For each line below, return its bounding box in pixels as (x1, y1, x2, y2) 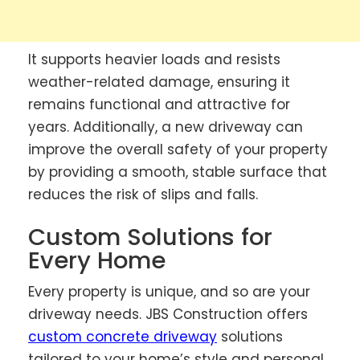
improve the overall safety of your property (28, 139, 328, 159)
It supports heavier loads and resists (28, 49, 280, 69)
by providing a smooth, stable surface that (28, 162, 327, 182)
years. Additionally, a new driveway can (28, 117, 303, 137)
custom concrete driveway (28, 327, 217, 347)
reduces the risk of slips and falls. (28, 184, 258, 204)
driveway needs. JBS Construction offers (28, 305, 308, 325)
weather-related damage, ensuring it (28, 72, 290, 92)
